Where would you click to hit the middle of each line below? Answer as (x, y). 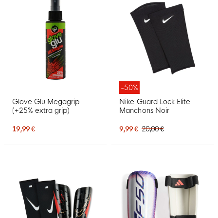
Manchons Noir (144, 111)
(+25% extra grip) (41, 111)
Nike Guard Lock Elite (155, 102)
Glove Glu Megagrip (46, 102)
